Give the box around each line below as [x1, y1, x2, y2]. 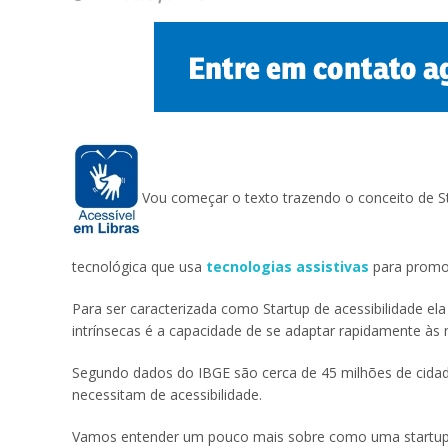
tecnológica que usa [72, 256, 206, 276]
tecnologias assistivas [206, 256, 369, 276]
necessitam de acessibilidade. [72, 384, 262, 404]
